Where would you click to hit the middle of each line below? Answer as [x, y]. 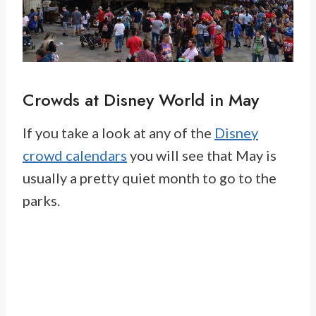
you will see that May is [202, 156]
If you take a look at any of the [119, 133]
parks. [41, 201]
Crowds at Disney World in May [141, 100]
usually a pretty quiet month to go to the [150, 178]
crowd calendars [75, 156]
